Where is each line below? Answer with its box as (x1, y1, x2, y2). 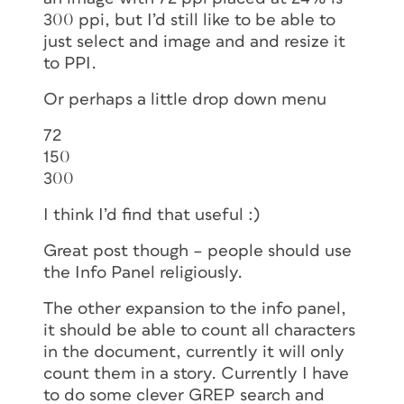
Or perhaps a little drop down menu (43, 90, 326, 108)
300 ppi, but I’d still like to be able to (43, 11, 335, 29)
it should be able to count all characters (43, 321, 355, 339)
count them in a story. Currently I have (43, 364, 349, 382)
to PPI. (43, 54, 96, 72)
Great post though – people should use (43, 242, 352, 260)
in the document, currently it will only (43, 343, 344, 361)
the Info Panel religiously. (43, 263, 243, 281)
